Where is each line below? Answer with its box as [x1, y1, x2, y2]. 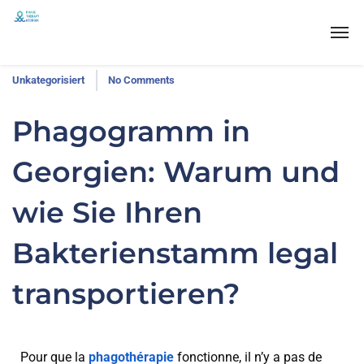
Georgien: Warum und [12, 154, 340, 189]
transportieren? [12, 276, 240, 311]
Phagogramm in [12, 114, 250, 149]
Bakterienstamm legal [12, 236, 338, 271]
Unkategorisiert [12, 74, 84, 86]
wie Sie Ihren [12, 195, 202, 230]
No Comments [108, 74, 175, 86]
